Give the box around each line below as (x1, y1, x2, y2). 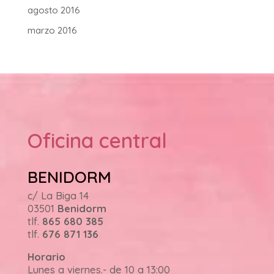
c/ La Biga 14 (27, 188, 89, 202)
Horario (27, 250, 65, 264)
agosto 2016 (27, 4, 80, 17)
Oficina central (27, 127, 167, 153)
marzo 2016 (27, 24, 77, 36)
